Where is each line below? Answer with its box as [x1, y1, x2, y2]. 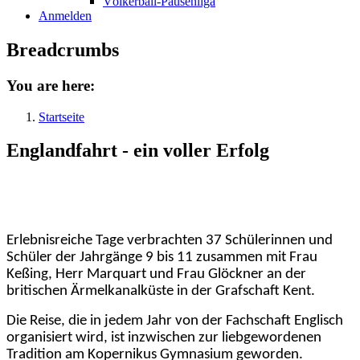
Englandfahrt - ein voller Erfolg [6, 140, 269, 162]
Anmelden [39, 9, 92, 22]
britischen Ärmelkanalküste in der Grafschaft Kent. [6, 284, 315, 300]
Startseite [39, 109, 84, 124]
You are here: [6, 76, 95, 94]
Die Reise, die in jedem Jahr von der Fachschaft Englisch [6, 313, 343, 329]
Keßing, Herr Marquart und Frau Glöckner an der [6, 267, 306, 283]
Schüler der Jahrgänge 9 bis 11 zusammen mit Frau [6, 250, 317, 266]
